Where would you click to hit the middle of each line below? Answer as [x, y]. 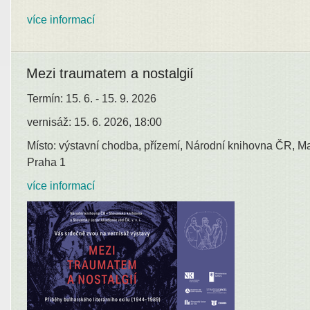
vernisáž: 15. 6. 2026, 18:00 [94, 122]
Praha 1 [46, 163]
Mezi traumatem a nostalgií [110, 74]
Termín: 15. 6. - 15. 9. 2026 [92, 99]
